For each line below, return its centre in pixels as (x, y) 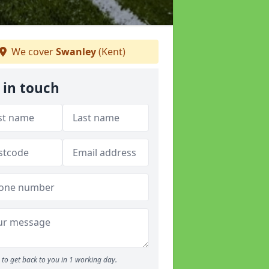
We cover (32, 52)
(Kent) (111, 52)
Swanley (76, 52)
